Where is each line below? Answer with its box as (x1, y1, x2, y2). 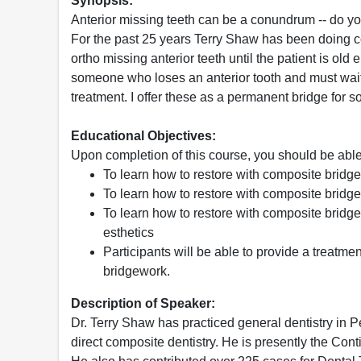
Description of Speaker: (71, 296, 215, 310)
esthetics (103, 225, 154, 239)
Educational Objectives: (71, 128, 216, 143)
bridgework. (103, 263, 170, 278)
